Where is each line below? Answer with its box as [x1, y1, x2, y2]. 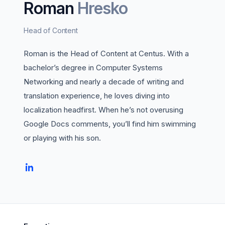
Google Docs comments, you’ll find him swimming [24, 119, 196, 129]
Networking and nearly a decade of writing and [24, 77, 184, 86]
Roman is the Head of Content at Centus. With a [24, 49, 189, 58]
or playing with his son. [24, 133, 101, 143]
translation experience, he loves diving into [24, 91, 170, 100]
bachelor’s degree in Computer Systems [24, 63, 163, 72]
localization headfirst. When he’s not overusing [24, 105, 183, 115]
